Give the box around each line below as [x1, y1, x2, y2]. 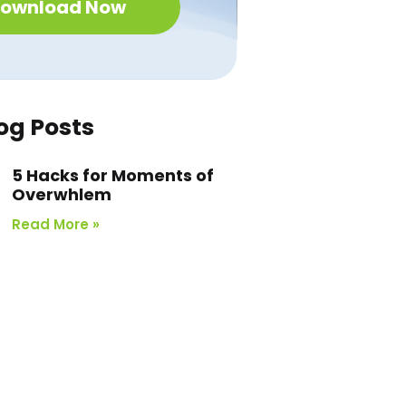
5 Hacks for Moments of [12, 164, 215, 188]
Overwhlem [12, 183, 112, 207]
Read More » [12, 215, 101, 235]
